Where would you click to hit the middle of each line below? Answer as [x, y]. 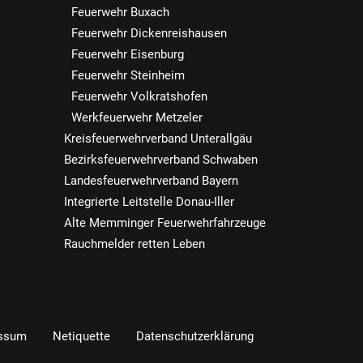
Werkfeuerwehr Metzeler [137, 117]
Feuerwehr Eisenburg [128, 54]
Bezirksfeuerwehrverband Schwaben [161, 160]
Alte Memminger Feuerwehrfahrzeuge [165, 223]
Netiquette [81, 336]
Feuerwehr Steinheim [128, 75]
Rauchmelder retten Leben [135, 244]
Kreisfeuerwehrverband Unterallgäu [158, 139]
